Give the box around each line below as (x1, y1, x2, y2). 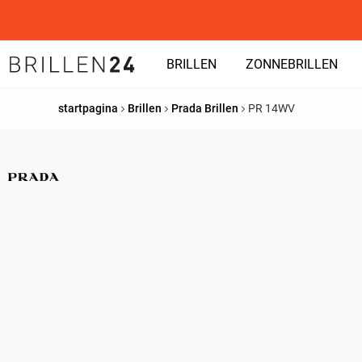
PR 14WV (248, 102, 295, 115)
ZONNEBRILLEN (246, 57, 338, 72)
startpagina (58, 102, 118, 115)
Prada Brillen (171, 102, 238, 115)
